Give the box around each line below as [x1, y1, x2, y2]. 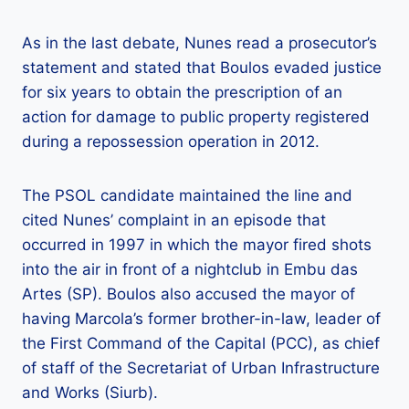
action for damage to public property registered [22, 108, 370, 126]
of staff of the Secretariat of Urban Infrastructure [22, 359, 380, 377]
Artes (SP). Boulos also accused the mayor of [22, 285, 355, 303]
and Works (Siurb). [22, 383, 158, 402]
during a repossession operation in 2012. [22, 132, 320, 151]
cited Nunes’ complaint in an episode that [22, 211, 326, 229]
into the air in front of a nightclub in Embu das [22, 260, 358, 278]
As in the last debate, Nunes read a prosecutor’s [22, 34, 377, 52]
